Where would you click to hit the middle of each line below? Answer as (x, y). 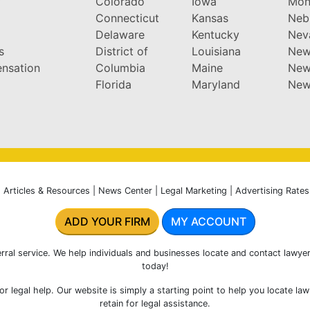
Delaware (120, 34)
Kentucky (215, 34)
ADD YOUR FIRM (107, 221)
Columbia (120, 67)
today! (155, 266)
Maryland (216, 84)
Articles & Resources (46, 190)
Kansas (210, 18)
